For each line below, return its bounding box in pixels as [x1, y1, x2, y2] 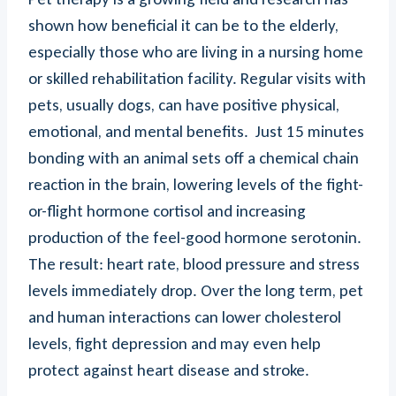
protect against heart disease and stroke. [28, 360, 309, 380]
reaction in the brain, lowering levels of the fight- [28, 174, 363, 194]
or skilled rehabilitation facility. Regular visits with [28, 68, 366, 88]
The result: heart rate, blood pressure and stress [28, 254, 360, 274]
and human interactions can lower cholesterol [28, 307, 341, 327]
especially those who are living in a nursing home [28, 42, 363, 62]
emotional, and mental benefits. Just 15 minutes [28, 121, 364, 141]
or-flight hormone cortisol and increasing [28, 201, 306, 221]
